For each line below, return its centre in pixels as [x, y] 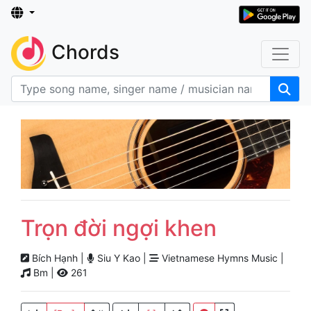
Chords [85, 52]
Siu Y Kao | [122, 258]
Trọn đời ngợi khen [119, 228]
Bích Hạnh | [58, 258]
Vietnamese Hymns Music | [221, 258]
